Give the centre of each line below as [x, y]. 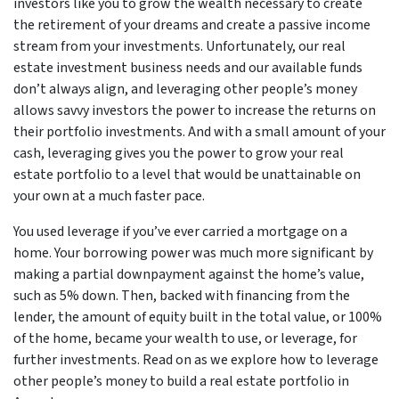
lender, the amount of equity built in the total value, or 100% [198, 317]
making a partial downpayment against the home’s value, [189, 274]
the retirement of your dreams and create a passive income [192, 25]
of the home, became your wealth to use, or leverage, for [185, 338]
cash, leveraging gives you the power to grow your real [179, 153]
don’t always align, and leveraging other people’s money [185, 89]
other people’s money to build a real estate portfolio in [181, 381]
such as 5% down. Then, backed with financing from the [182, 296]
